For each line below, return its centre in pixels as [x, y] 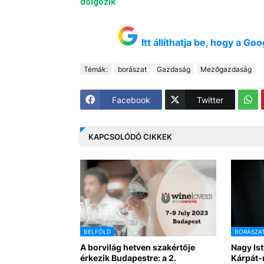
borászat [132, 69]
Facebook [131, 100]
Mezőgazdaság [226, 69]
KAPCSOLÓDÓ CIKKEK [130, 136]
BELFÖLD [97, 232]
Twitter [210, 100]
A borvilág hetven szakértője [137, 247]
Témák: [95, 69]
